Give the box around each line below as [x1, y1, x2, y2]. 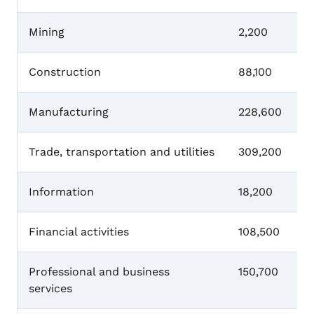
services [29, 282, 72, 296]
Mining [29, 25, 64, 39]
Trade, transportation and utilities [29, 145, 214, 159]
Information [29, 185, 94, 199]
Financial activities [29, 225, 129, 239]
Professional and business [29, 265, 170, 279]
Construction [29, 65, 101, 79]
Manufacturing [29, 105, 109, 119]
